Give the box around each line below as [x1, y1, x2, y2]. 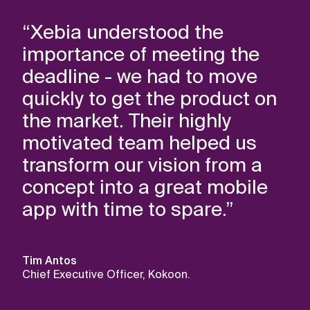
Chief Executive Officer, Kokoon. [22, 267, 190, 282]
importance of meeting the [22, 42, 259, 67]
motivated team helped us [22, 130, 257, 156]
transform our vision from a [22, 152, 262, 178]
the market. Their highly [22, 108, 231, 134]
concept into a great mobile [22, 174, 268, 200]
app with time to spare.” [22, 197, 234, 222]
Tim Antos [22, 253, 77, 268]
